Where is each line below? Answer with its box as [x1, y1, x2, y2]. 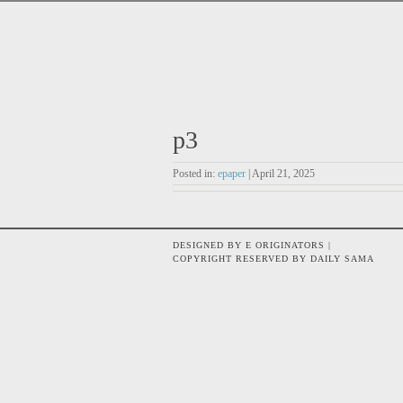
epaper [218, 167, 246, 180]
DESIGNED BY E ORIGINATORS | [173, 240, 331, 250]
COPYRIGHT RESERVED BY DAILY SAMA [173, 254, 374, 264]
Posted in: [173, 167, 218, 180]
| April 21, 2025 [246, 167, 315, 180]
